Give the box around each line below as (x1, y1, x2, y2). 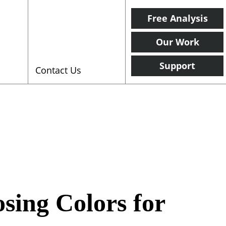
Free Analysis (147, 12, 208, 24)
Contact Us (35, 64, 81, 76)
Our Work (155, 35, 199, 48)
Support (159, 59, 195, 72)
